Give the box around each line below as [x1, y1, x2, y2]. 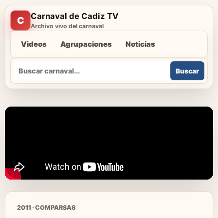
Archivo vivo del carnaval [31, 22, 104, 30]
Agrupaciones [60, 40, 112, 49]
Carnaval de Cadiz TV [31, 11, 118, 21]
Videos [21, 40, 47, 49]
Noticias [126, 40, 155, 49]
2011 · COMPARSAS [17, 204, 75, 211]
